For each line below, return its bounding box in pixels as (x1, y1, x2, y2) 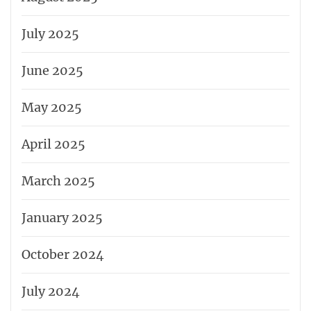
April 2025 (22, 136, 85, 153)
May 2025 (22, 99, 82, 116)
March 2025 (22, 173, 95, 190)
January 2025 (22, 210, 103, 226)
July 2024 (22, 283, 80, 300)
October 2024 (22, 246, 104, 263)
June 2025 (22, 62, 83, 79)
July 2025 (22, 26, 79, 42)
